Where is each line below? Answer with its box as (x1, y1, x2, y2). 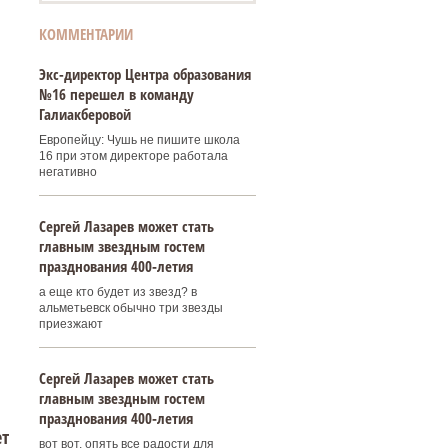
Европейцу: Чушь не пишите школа (38, 133, 240, 147)
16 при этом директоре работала (38, 149, 228, 163)
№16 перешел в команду (38, 84, 194, 104)
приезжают (38, 317, 103, 331)
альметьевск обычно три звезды (38, 301, 223, 315)
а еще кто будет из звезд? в (38, 285, 197, 299)
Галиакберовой (38, 104, 131, 124)
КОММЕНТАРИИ (38, 24, 133, 44)
